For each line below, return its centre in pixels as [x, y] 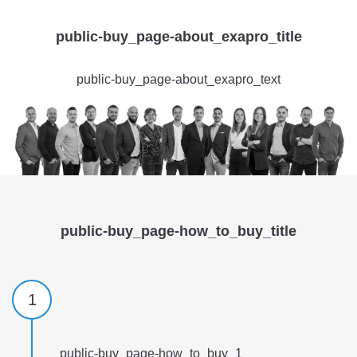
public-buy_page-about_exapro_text [178, 79]
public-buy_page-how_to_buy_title [178, 231]
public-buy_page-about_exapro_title [178, 37]
